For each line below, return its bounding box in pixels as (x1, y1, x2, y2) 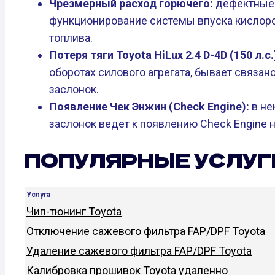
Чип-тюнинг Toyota (26, 205, 122, 219)
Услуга (26, 190, 50, 199)
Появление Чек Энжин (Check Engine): (49, 100, 252, 114)
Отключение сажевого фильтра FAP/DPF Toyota (26, 225, 265, 238)
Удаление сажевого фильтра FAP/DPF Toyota (26, 244, 252, 258)
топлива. (49, 31, 93, 45)
